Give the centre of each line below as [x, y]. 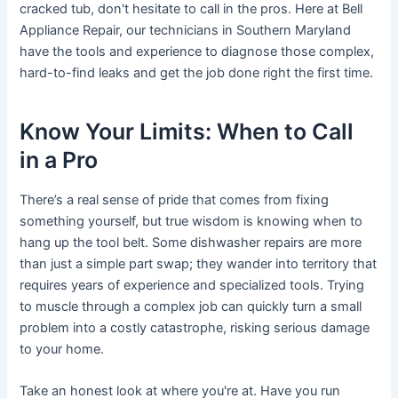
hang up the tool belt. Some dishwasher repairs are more [191, 243]
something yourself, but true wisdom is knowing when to [191, 222]
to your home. [62, 350]
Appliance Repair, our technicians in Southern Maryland [186, 31]
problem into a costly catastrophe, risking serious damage [195, 328]
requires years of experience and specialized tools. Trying [192, 286]
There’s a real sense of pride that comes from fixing [175, 200]
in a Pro [59, 159]
